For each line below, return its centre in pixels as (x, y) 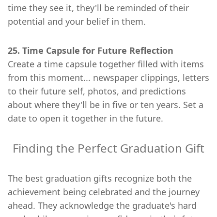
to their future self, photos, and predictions (97, 91)
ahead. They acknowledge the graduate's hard (102, 205)
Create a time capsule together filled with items (106, 64)
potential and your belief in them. (77, 21)
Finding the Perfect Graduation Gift (108, 148)
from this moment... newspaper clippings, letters (108, 77)
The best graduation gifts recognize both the (100, 178)
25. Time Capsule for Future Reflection (91, 50)
